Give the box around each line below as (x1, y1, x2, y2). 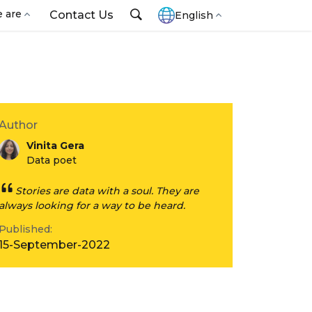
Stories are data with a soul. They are (15, 185, 199, 197)
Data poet (26, 154, 77, 166)
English (175, 8, 213, 22)
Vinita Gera (26, 139, 84, 152)
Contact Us (49, 8, 114, 22)
